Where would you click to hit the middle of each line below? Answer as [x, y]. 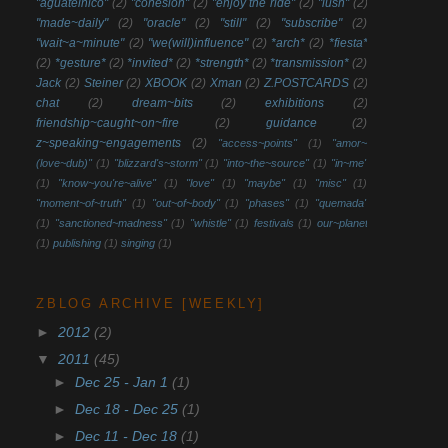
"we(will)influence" [197, 43]
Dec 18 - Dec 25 [128, 410]
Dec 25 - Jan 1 [123, 383]
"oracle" [164, 23]
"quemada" [341, 203]
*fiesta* [348, 43]
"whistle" [210, 223]
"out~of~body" [185, 203]
